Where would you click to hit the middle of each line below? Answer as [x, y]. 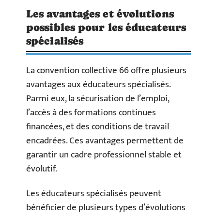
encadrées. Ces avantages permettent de [105, 140]
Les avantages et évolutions [100, 14]
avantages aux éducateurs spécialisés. [98, 84]
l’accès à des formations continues [91, 112]
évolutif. [42, 169]
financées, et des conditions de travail [98, 126]
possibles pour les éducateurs [106, 27]
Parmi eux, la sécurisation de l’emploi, [98, 98]
